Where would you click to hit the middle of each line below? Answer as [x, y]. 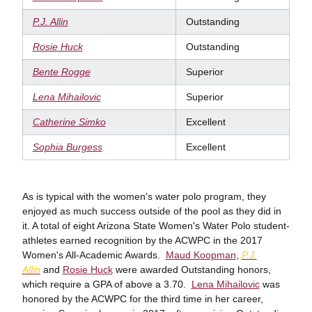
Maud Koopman [201, 255]
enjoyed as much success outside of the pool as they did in [151, 211]
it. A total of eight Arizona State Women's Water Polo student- [156, 225]
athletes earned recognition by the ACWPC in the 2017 [142, 240]
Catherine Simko [69, 122]
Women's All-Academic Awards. [94, 255]
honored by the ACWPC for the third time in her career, [142, 298]
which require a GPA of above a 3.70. [107, 284]
